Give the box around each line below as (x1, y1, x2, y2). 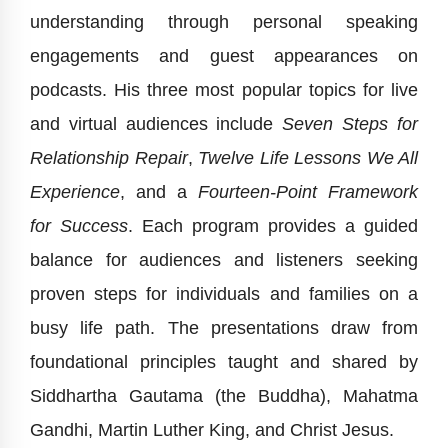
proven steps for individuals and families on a (30, 284, 418, 305)
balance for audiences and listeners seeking (30, 250, 418, 271)
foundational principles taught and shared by (30, 352, 418, 373)
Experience (30, 182, 120, 203)
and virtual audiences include (30, 114, 283, 135)
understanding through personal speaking (30, 12, 418, 33)
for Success (30, 216, 128, 237)
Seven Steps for (282, 114, 419, 135)
